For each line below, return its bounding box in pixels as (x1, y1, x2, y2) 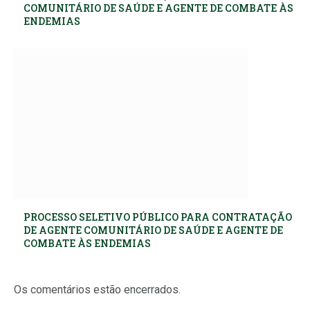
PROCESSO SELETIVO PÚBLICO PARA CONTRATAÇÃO (24, 210, 292, 224)
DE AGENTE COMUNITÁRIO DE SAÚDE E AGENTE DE (24, 223, 283, 237)
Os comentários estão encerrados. (14, 282, 181, 296)
